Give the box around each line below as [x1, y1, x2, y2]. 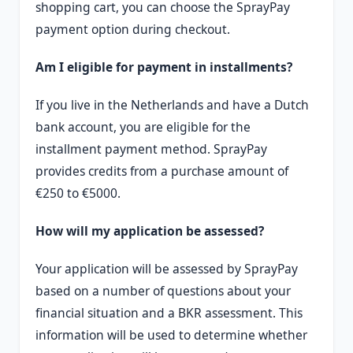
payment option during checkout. [35, 20, 230, 38]
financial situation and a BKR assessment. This [35, 303, 303, 321]
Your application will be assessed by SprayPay [35, 259, 298, 277]
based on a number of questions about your [35, 281, 291, 299]
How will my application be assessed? [35, 221, 264, 240]
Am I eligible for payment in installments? [35, 58, 292, 76]
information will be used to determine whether [35, 325, 307, 344]
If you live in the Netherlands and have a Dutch [35, 95, 309, 113]
